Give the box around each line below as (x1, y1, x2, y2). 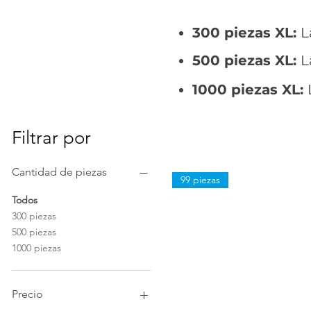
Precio (12, 287, 43, 301)
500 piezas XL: (192, 51, 301, 69)
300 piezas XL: (192, 24, 301, 41)
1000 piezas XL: (192, 81, 308, 98)
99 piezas (180, 173, 220, 186)
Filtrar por (12, 126, 91, 149)
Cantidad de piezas (12, 165, 107, 178)
